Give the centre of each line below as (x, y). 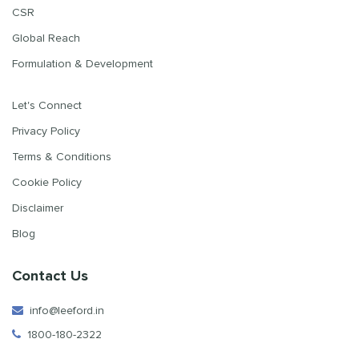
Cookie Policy (47, 182)
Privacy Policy (46, 131)
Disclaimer (38, 208)
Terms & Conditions (62, 157)
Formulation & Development (83, 64)
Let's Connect (47, 105)
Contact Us (50, 276)
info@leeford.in (64, 311)
